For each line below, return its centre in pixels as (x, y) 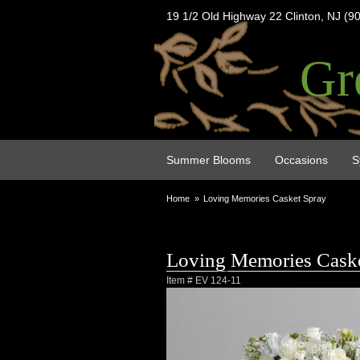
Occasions (301, 160)
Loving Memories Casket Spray (265, 198)
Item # (181, 280)
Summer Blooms (209, 160)
